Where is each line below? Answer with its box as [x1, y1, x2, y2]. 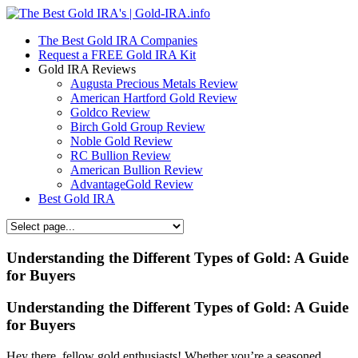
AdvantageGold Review [70, 177, 193, 191]
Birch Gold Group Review [70, 120, 205, 133]
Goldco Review [70, 105, 150, 119]
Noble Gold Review [70, 134, 173, 148]
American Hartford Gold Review [70, 91, 237, 105]
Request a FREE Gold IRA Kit [38, 48, 196, 62]
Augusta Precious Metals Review [70, 77, 238, 90]
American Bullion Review [70, 163, 203, 177]
